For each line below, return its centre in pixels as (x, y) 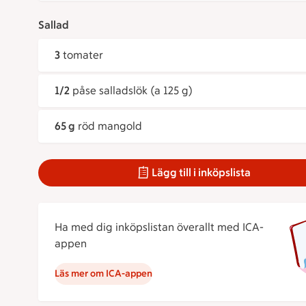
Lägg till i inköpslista (201, 172)
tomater (83, 55)
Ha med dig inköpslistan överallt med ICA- (159, 227)
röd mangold (110, 126)
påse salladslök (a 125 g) (133, 91)
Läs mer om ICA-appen (103, 274)
